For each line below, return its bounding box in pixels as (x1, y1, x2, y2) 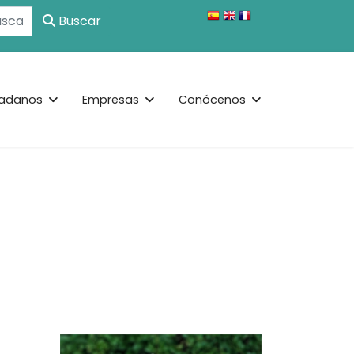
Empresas (82, 91, 139, 107)
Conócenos (179, 91, 246, 107)
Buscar (55, 12, 101, 30)
